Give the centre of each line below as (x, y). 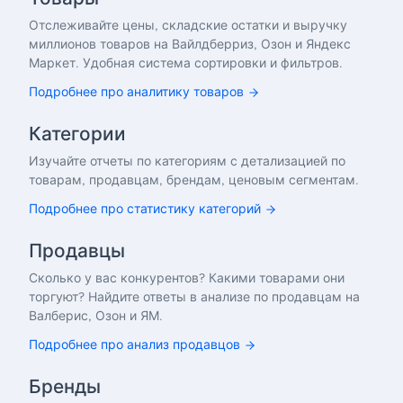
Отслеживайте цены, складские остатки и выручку (188, 26)
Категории (77, 134)
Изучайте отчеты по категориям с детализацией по (187, 161)
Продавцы (77, 251)
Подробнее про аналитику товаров (136, 92)
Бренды (65, 387)
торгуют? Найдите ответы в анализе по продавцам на (194, 297)
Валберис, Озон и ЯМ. (96, 316)
